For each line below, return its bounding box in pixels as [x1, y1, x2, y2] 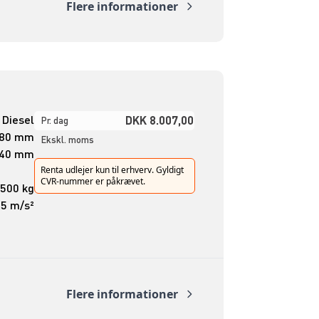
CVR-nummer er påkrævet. [40, 175, 145, 188]
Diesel [1, 112, 34, 127]
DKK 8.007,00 [125, 113, 194, 128]
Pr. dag [41, 115, 68, 127]
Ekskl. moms [41, 134, 94, 146]
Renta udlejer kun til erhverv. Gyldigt [40, 164, 184, 177]
